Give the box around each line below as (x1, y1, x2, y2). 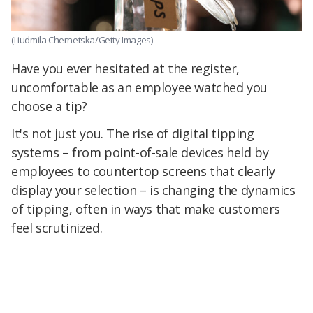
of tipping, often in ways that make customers (11, 201, 281, 218)
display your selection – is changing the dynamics (11, 182, 296, 199)
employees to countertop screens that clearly (11, 163, 275, 180)
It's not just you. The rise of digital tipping (11, 125, 254, 143)
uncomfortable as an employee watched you (11, 78, 268, 96)
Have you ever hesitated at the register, (11, 59, 240, 77)
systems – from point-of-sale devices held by (11, 144, 269, 161)
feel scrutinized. (11, 219, 103, 237)
